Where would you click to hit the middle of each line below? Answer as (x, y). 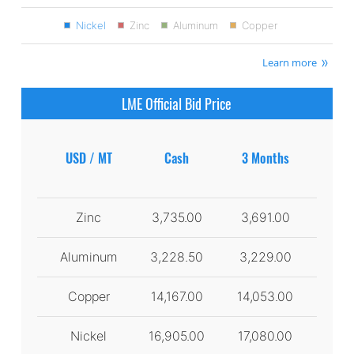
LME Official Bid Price (177, 103)
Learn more (290, 62)
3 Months (265, 158)
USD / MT (88, 158)
